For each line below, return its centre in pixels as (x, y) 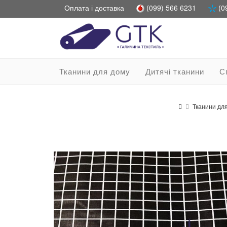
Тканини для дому (95, 71)
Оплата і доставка (94, 8)
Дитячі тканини (175, 71)
